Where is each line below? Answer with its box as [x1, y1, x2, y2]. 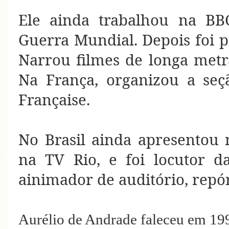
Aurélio [18, 211, 64, 228]
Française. [18, 89, 90, 110]
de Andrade [64, 211, 137, 228]
